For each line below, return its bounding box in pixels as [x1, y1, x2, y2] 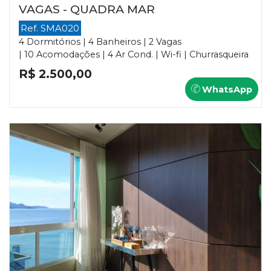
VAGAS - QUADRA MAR [19, 1, 155, 16]
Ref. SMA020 [21, 22, 79, 34]
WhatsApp [200, 83, 252, 95]
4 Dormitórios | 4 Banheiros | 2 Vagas [19, 36, 181, 47]
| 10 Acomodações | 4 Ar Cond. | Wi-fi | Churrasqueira [19, 48, 249, 60]
